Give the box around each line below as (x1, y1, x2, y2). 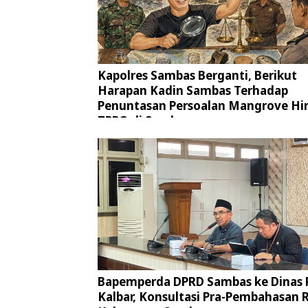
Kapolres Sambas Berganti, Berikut (98, 67, 297, 84)
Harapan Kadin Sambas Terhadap (98, 82, 288, 99)
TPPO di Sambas (98, 113, 190, 129)
